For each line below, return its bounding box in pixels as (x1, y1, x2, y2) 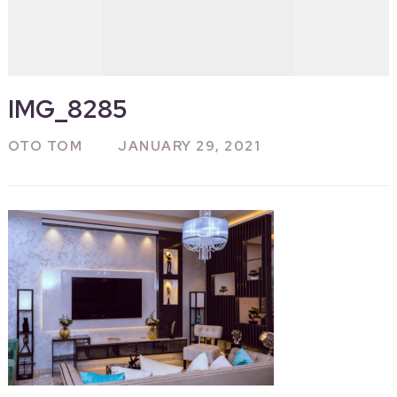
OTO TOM (7, 137, 83, 156)
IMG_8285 (7, 92, 128, 127)
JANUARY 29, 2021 (118, 137, 261, 156)
